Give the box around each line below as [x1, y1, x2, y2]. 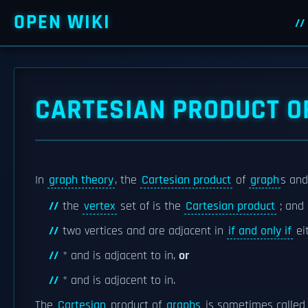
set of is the [117, 199, 184, 214]
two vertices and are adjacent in [63, 223, 227, 239]
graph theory [49, 173, 113, 188]
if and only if [228, 223, 291, 239]
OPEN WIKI [14, 10, 111, 35]
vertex [84, 199, 115, 214]
